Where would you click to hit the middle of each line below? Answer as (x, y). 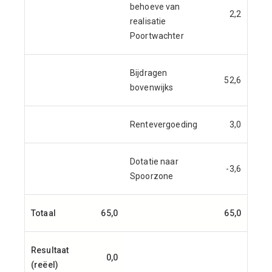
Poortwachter (157, 36)
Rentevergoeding (164, 124)
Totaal (43, 213)
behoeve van (155, 7)
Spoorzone (152, 176)
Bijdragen (149, 73)
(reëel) (45, 265)
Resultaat (50, 250)
